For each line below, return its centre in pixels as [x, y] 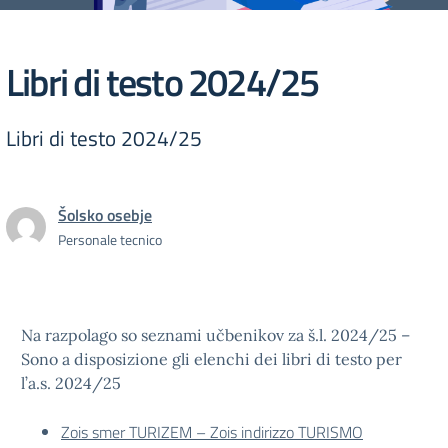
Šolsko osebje [105, 215]
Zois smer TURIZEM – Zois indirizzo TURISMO [212, 432]
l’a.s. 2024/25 [71, 383]
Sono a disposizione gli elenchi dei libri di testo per [211, 359]
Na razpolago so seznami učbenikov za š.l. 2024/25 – [215, 335]
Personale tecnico [110, 239]
